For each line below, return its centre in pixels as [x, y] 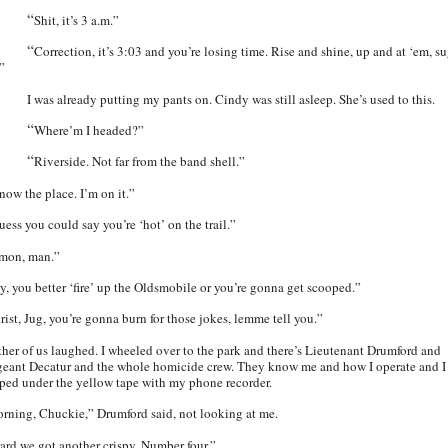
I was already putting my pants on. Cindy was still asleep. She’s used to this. [231, 98]
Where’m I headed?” [89, 130]
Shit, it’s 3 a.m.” [76, 19]
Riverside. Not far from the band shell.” [139, 161]
